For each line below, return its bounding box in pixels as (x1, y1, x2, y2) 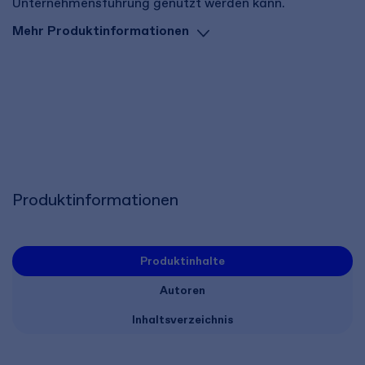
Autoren (160, 284, 205, 297)
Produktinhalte (140, 254, 225, 268)
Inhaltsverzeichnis (132, 313, 233, 327)
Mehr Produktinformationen (12, 23, 189, 38)
